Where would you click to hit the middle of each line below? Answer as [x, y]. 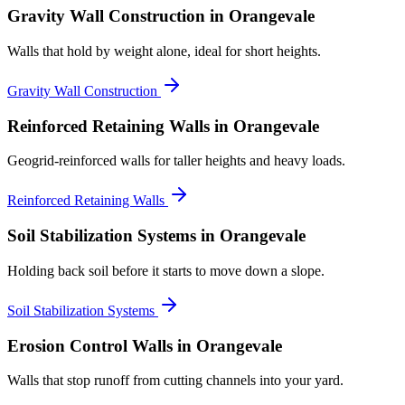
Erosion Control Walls [90, 345]
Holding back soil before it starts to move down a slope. [166, 270]
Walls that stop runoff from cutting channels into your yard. [175, 381]
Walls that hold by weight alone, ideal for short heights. [164, 51]
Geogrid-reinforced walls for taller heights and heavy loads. [176, 161]
